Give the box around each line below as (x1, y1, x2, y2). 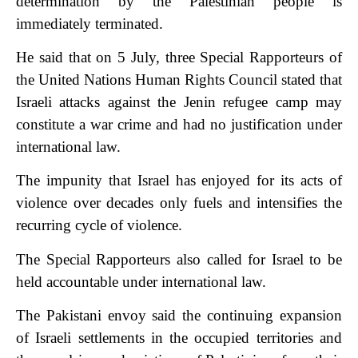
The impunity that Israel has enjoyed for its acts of (16, 172, 342, 189)
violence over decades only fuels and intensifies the (16, 194, 342, 212)
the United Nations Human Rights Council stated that (16, 70, 342, 88)
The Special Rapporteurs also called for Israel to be (16, 250, 342, 268)
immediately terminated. (16, 14, 163, 32)
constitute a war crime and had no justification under (16, 115, 342, 133)
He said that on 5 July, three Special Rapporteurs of (16, 48, 342, 66)
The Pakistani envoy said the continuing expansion (16, 307, 342, 324)
